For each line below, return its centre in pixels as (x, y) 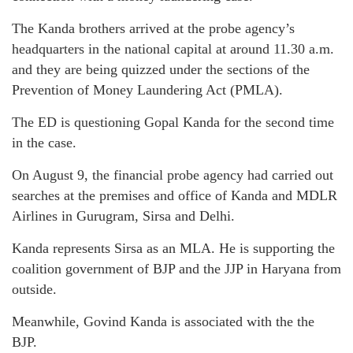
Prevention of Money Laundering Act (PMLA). (147, 89)
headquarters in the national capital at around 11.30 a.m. (173, 48)
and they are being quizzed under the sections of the (161, 69)
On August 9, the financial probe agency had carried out (173, 175)
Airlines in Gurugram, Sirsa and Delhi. (123, 216)
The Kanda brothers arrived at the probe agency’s (153, 28)
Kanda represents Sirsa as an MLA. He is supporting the (173, 248)
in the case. (44, 142)
